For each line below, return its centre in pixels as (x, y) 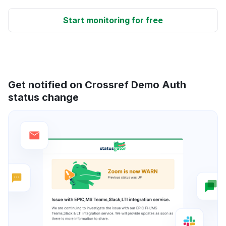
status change (43, 97)
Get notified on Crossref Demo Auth (97, 84)
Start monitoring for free (113, 20)
